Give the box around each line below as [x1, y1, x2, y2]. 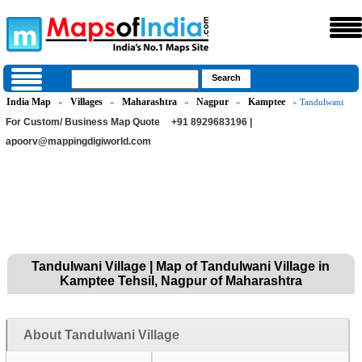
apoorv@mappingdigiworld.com [6, 136, 152, 147]
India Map [6, 96, 52, 107]
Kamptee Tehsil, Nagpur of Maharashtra [59, 274, 302, 288]
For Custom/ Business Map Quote [6, 116, 161, 128]
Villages [70, 96, 103, 107]
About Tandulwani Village [23, 328, 179, 342]
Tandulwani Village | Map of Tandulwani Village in [32, 259, 330, 273]
